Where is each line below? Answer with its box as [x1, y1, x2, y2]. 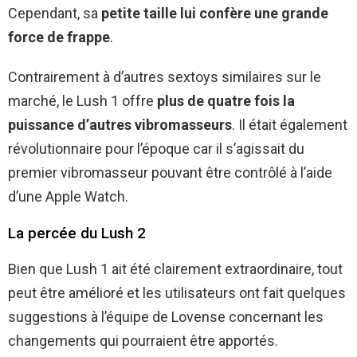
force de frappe [8, 28, 110, 45]
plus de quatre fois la [157, 92, 295, 109]
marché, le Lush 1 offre [8, 92, 157, 109]
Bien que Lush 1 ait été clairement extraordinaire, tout [8, 260, 343, 277]
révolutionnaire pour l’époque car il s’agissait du [8, 139, 304, 157]
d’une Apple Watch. [8, 187, 128, 205]
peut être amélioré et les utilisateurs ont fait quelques [8, 284, 346, 301]
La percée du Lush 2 [8, 223, 146, 242]
